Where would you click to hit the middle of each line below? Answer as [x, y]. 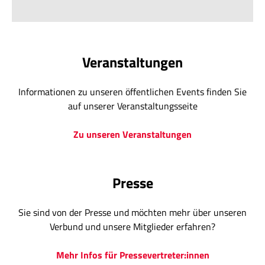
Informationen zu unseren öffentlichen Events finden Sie [132, 92]
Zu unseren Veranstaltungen [132, 135]
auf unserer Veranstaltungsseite [132, 106]
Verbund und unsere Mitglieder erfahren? [132, 227]
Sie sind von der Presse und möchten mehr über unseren [132, 213]
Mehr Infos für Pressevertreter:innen [132, 255]
